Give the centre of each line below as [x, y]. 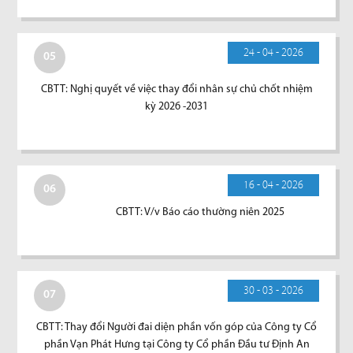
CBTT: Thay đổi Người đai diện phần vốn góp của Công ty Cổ [176, 327]
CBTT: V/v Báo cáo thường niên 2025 [200, 212]
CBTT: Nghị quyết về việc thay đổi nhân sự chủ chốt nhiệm [176, 89]
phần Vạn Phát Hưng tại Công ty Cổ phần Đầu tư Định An [176, 344]
